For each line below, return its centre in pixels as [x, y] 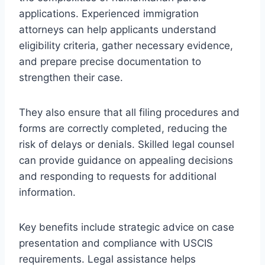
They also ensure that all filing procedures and [129, 112]
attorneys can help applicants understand [118, 29]
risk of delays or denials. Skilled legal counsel [127, 144]
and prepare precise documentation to [110, 61]
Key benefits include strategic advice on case [127, 227]
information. [47, 192]
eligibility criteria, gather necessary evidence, [126, 45]
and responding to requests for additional [118, 176]
